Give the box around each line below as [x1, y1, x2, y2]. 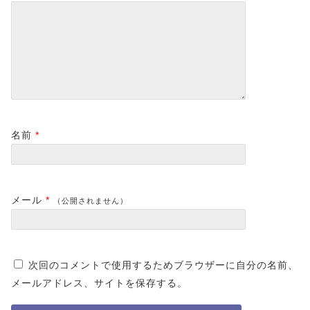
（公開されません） [53, 197, 128, 206]
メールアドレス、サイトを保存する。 [11, 277, 188, 289]
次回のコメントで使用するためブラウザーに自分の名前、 [28, 259, 298, 271]
